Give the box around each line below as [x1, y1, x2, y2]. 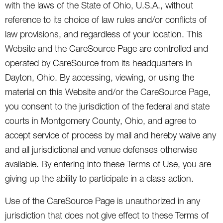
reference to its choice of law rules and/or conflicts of [5, 14, 207, 25]
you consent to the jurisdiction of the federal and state [5, 101, 210, 111]
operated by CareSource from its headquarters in [5, 57, 192, 68]
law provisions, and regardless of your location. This [5, 28, 203, 39]
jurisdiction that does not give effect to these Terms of [5, 210, 209, 221]
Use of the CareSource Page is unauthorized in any [5, 195, 200, 206]
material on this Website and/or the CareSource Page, [5, 86, 211, 97]
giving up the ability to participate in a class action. [5, 173, 194, 184]
